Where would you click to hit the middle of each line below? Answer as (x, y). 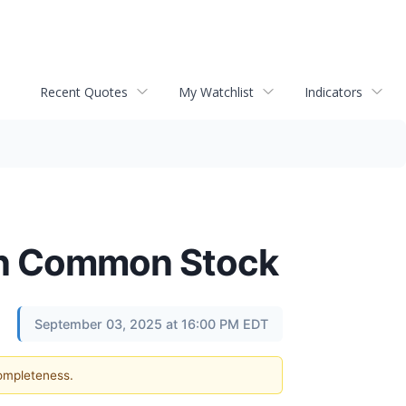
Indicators (333, 92)
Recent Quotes (84, 92)
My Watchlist (216, 92)
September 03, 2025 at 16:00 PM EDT (151, 324)
